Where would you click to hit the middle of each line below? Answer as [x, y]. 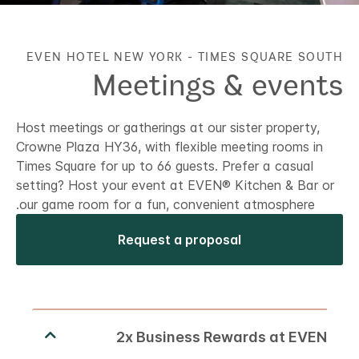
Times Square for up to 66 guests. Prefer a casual [165, 166]
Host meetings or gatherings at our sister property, [168, 128]
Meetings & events [218, 85]
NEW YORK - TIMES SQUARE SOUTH [228, 57]
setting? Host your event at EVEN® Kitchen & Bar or [175, 186]
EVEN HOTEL [68, 57]
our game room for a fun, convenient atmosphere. [167, 205]
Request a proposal [179, 240]
